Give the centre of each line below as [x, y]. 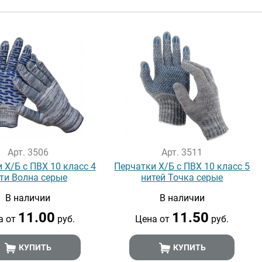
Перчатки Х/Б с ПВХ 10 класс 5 [182, 166]
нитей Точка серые [182, 177]
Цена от [154, 219]
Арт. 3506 [28, 152]
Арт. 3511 [182, 152]
